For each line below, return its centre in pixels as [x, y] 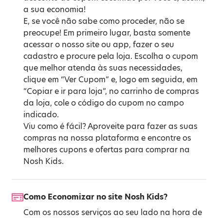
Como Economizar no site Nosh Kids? [96, 197]
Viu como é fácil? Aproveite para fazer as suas [110, 126]
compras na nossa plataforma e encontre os [107, 138]
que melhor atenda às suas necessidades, [103, 68]
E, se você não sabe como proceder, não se [104, 21]
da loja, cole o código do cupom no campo [104, 103]
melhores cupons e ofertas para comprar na [107, 150]
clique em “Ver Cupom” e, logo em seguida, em [110, 80]
